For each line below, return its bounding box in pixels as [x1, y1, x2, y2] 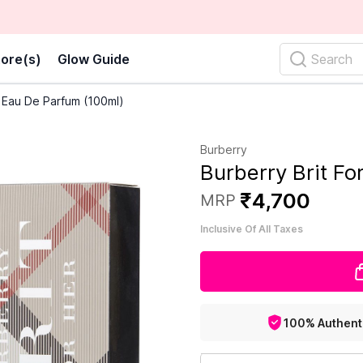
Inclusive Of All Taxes [200, 223, 304, 235]
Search [311, 50, 352, 67]
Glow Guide [58, 50, 130, 67]
